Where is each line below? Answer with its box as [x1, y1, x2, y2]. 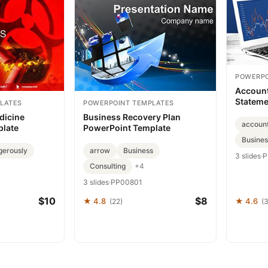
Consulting [90, 161, 126, 170]
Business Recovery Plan [83, 111, 181, 122]
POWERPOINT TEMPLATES [83, 98, 174, 107]
